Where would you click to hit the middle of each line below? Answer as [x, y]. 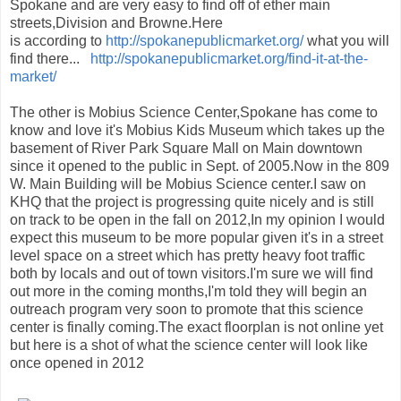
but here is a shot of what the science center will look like [189, 346]
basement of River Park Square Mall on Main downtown [186, 149]
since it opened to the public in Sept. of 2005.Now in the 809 [200, 166]
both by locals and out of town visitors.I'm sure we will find [192, 274]
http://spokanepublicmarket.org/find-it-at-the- [229, 59]
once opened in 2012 [77, 363]
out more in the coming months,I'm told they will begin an [188, 292]
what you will [346, 41]
